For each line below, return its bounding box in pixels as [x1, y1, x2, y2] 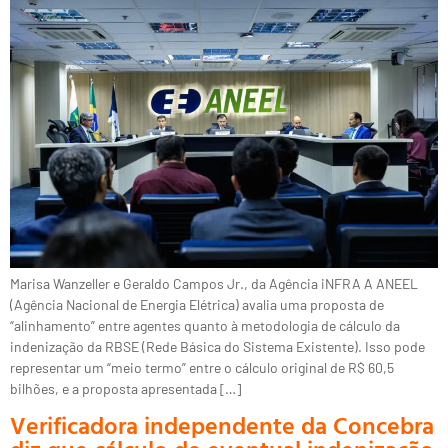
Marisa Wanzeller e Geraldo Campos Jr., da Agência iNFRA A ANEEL [10, 274, 418, 292]
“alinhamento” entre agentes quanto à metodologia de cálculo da [10, 316, 400, 334]
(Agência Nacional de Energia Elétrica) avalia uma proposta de [10, 295, 384, 313]
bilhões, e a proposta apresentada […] [10, 379, 241, 397]
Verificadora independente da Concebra [10, 406, 434, 443]
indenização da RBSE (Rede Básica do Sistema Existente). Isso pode [10, 337, 425, 355]
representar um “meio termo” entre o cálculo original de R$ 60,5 [10, 358, 394, 376]
